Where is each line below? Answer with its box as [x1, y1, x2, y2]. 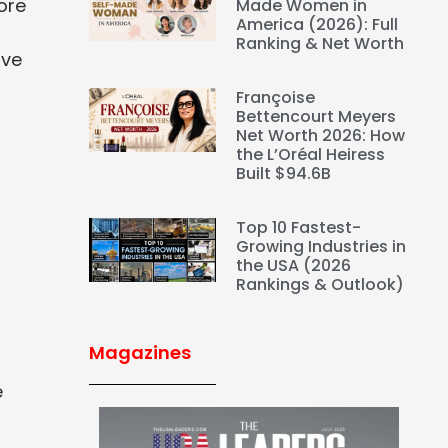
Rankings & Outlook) [236, 273, 405, 297]
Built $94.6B [236, 162, 336, 186]
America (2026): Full [236, 13, 399, 37]
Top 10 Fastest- [236, 216, 362, 240]
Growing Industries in [236, 235, 407, 259]
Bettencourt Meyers [236, 105, 397, 129]
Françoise [236, 86, 316, 110]
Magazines [88, 340, 191, 366]
